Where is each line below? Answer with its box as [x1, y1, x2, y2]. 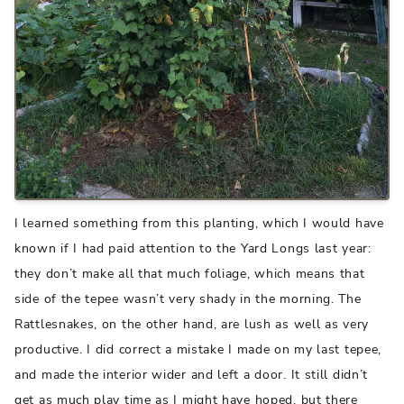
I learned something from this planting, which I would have [14, 215, 384, 233]
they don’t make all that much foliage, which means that [14, 265, 365, 283]
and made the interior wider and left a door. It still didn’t [14, 366, 369, 384]
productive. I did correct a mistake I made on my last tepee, [14, 341, 382, 359]
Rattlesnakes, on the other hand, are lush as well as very [14, 316, 369, 334]
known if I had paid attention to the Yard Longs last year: [14, 240, 372, 258]
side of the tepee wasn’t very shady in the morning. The [14, 290, 362, 308]
